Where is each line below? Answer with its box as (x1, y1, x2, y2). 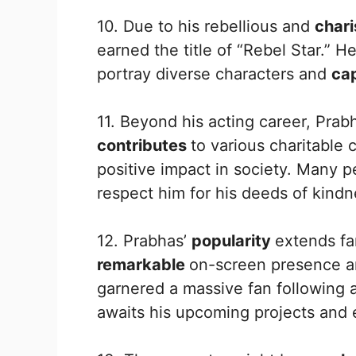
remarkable (97, 254, 189, 274)
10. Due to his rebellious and (97, 16, 315, 36)
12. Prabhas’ (97, 230, 192, 250)
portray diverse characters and (97, 64, 331, 83)
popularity (192, 230, 275, 250)
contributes (97, 135, 191, 155)
